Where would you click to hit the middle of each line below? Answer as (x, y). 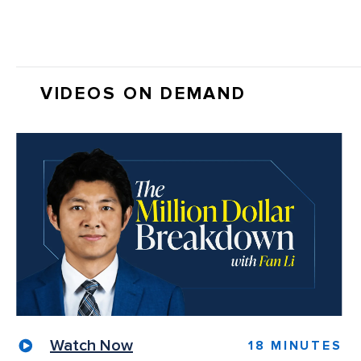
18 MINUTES (295, 345)
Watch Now (92, 345)
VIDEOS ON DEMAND (143, 93)
